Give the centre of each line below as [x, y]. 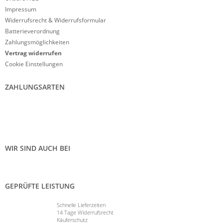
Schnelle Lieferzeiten [81, 205]
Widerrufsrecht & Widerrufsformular [56, 20]
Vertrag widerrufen [33, 53]
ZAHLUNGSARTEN [35, 87]
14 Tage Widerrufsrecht [85, 212]
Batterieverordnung [32, 31]
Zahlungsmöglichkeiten [37, 42]
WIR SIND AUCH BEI [38, 148]
